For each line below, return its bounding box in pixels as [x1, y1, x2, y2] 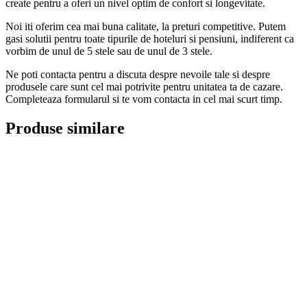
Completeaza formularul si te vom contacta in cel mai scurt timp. [5, 93, 282, 105]
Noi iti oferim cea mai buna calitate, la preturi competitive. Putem [5, 20, 286, 32]
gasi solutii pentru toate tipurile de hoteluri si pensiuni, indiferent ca [5, 32, 294, 45]
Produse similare [5, 119, 125, 137]
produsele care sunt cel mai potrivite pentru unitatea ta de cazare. [5, 80, 283, 93]
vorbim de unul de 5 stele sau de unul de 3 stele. [5, 45, 212, 57]
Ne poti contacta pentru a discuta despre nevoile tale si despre [5, 68, 270, 80]
